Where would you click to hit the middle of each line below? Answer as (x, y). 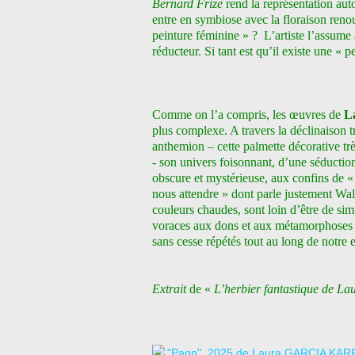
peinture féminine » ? (208, 35)
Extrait (169, 289)
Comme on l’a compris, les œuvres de (248, 115)
